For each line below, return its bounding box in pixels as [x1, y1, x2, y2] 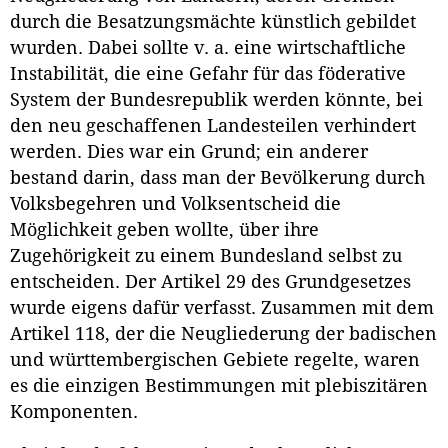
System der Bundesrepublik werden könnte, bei [10, 89, 423, 110]
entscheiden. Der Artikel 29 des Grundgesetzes [10, 271, 411, 292]
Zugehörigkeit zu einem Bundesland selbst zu [10, 245, 402, 266]
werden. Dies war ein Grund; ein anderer [10, 141, 368, 162]
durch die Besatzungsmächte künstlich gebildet [10, 11, 416, 32]
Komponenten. [10, 401, 138, 422]
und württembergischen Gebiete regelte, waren [10, 349, 420, 370]
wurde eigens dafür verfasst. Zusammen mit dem [10, 297, 434, 318]
